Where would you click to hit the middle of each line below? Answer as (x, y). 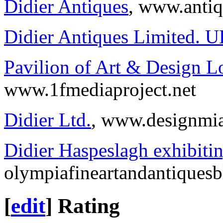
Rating (89, 206)
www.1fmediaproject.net (100, 89)
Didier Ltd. (48, 119)
